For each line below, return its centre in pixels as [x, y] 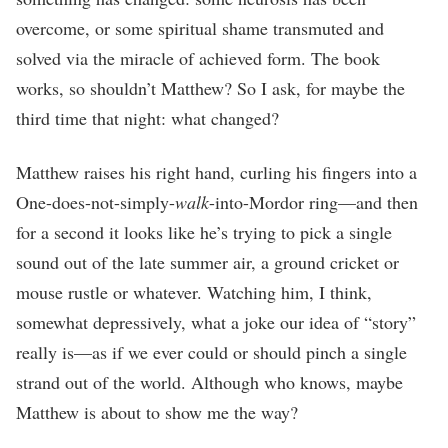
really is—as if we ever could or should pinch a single [211, 351]
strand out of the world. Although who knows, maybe [209, 381]
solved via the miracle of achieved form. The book [198, 57]
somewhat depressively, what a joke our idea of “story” [216, 321]
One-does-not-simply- [95, 201]
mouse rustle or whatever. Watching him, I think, [194, 291]
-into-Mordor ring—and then [313, 201]
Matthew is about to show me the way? [157, 411]
